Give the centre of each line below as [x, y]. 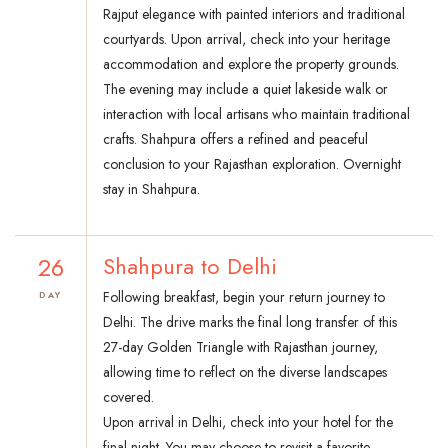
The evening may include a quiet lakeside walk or [245, 89]
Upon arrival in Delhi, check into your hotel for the [248, 422]
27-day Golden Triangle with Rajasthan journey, [240, 347]
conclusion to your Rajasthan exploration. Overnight [252, 164]
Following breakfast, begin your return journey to [244, 297]
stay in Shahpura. [151, 189]
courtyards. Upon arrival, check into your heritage [246, 39]
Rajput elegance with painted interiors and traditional [254, 14]
